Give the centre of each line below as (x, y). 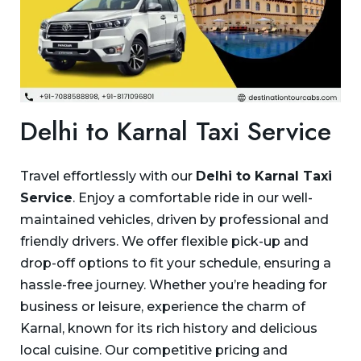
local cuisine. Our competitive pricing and (154, 351)
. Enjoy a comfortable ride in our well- (193, 198)
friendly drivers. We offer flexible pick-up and (164, 242)
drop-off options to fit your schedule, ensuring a (176, 263)
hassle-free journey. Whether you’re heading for (174, 285)
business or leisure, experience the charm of (163, 307)
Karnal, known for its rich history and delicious (169, 329)
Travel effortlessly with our (108, 176)
